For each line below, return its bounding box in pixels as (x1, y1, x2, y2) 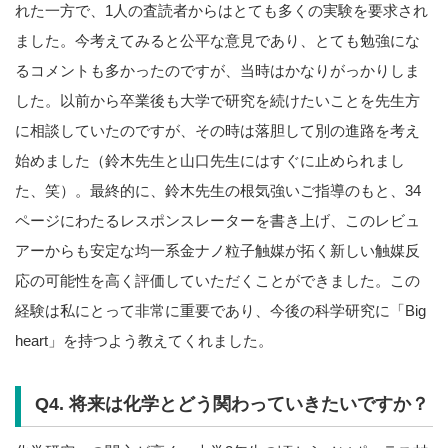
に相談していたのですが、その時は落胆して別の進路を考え (15, 121, 420, 139)
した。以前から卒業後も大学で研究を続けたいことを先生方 (15, 91, 420, 109)
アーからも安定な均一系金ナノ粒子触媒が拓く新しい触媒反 (15, 241, 420, 259)
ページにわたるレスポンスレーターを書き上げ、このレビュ (15, 211, 420, 229)
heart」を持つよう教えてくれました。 (15, 331, 273, 349)
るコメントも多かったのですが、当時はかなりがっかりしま (15, 61, 420, 79)
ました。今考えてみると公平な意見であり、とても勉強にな (15, 31, 420, 49)
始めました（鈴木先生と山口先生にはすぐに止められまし (15, 151, 405, 169)
